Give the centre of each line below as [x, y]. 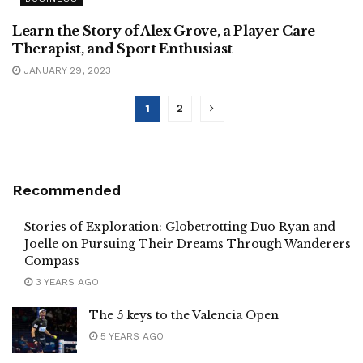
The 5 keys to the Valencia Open [184, 315]
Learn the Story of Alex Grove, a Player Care [164, 30]
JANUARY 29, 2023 [66, 70]
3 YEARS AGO [66, 282]
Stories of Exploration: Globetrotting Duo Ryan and [180, 226]
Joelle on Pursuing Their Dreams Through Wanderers [188, 243]
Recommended [66, 190]
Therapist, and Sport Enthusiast [123, 48]
